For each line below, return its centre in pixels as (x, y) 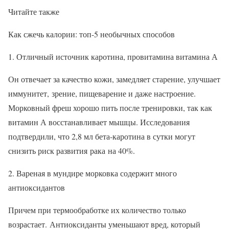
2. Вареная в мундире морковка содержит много (93, 173)
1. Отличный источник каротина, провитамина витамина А (113, 57)
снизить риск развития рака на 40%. (73, 151)
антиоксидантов (37, 188)
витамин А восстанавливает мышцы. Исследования (99, 122)
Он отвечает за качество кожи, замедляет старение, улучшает (114, 79)
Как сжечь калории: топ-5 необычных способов (91, 34)
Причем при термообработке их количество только (97, 210)
